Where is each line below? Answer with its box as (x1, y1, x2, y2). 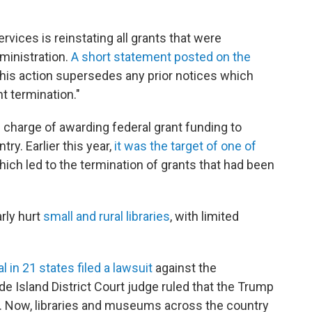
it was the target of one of (114, 139, 256, 153)
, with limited (170, 209, 239, 224)
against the (153, 260, 217, 275)
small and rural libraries (43, 209, 170, 224)
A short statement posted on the (71, 49, 251, 64)
